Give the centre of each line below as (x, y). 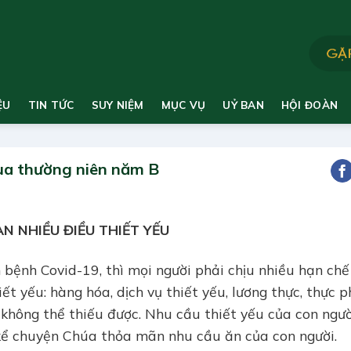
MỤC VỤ (183, 105)
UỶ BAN (243, 105)
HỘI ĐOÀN (309, 105)
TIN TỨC (51, 105)
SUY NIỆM (118, 105)
